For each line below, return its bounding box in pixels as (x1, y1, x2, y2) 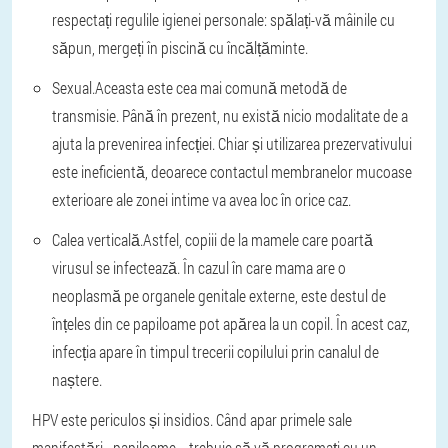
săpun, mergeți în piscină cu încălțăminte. (52, 37, 308, 58)
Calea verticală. (52, 229, 143, 250)
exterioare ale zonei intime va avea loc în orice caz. (52, 189, 351, 210)
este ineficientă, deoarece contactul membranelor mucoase (52, 161, 412, 182)
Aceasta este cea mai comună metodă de (95, 77, 347, 98)
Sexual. (52, 77, 95, 98)
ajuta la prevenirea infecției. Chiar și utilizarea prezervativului (52, 133, 412, 154)
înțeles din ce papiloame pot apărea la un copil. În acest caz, (52, 313, 410, 334)
